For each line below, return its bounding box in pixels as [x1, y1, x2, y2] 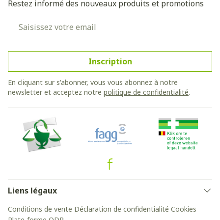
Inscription [88, 56, 132, 67]
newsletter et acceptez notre [8, 87, 104, 97]
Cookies [171, 204, 196, 214]
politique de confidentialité [104, 87, 189, 97]
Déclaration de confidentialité [74, 204, 169, 214]
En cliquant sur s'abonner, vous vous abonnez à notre [8, 78, 178, 87]
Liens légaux [8, 185, 57, 196]
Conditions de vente [8, 204, 72, 214]
